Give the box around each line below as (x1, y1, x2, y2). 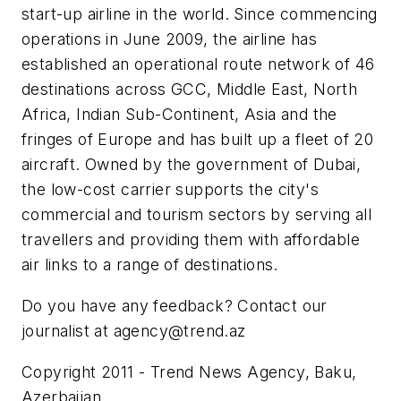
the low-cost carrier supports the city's (21, 180, 319, 200)
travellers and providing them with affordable (21, 230, 360, 250)
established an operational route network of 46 (21, 55, 375, 74)
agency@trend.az (113, 320, 246, 340)
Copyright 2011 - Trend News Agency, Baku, (21, 362, 357, 381)
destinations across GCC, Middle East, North (21, 80, 358, 99)
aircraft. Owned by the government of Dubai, (21, 155, 362, 175)
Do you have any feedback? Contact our (21, 295, 328, 315)
